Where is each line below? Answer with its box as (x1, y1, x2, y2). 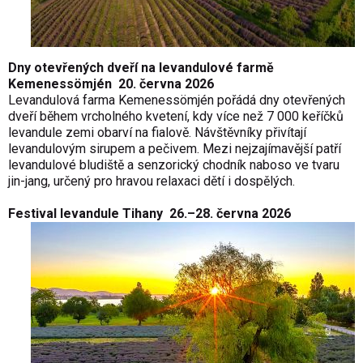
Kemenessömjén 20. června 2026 (8, 76, 214, 92)
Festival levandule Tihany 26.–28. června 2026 (8, 206, 291, 222)
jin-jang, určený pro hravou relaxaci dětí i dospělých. (8, 173, 295, 190)
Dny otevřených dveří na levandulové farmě (8, 60, 274, 76)
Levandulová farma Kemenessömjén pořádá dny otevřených (8, 92, 345, 109)
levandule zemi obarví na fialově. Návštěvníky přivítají (8, 125, 306, 141)
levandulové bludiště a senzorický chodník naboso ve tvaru (8, 157, 340, 173)
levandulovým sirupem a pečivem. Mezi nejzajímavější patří (8, 141, 341, 157)
